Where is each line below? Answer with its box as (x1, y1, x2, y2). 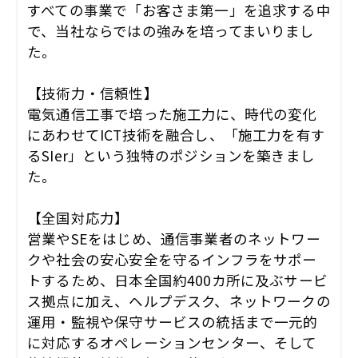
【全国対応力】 (27, 207, 129, 228)
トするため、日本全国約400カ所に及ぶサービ (27, 269, 328, 290)
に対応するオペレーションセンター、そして (27, 332, 317, 352)
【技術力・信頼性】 (27, 82, 158, 103)
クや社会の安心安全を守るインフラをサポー (27, 249, 317, 269)
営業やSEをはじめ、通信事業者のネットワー (27, 228, 320, 249)
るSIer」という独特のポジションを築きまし (27, 145, 315, 165)
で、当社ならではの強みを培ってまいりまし (27, 20, 315, 41)
